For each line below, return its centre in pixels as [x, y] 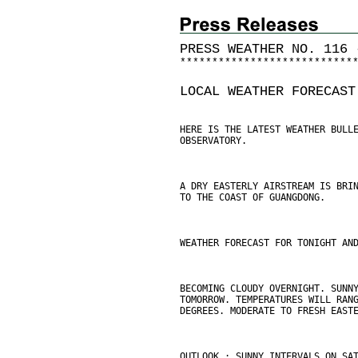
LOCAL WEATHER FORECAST [268, 91]
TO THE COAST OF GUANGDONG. [253, 197]
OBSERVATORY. [213, 141]
